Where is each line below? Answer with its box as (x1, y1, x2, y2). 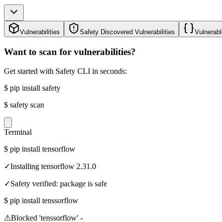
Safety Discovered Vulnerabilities (80, 28, 175, 36)
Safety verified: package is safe (10, 179, 107, 188)
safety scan (10, 100, 44, 109)
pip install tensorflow (10, 144, 75, 153)
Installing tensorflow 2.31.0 (10, 162, 96, 170)
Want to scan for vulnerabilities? (4, 47, 136, 57)
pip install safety (10, 83, 60, 92)
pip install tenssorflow (10, 196, 78, 205)
